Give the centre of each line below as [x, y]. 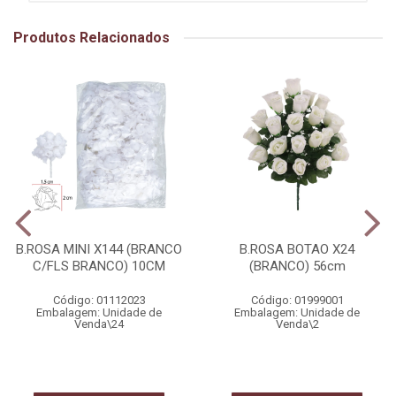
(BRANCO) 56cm [297, 266]
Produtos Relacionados [91, 38]
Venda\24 [99, 324]
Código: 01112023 [99, 300]
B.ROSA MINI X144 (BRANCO [99, 249]
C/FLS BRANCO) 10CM [99, 266]
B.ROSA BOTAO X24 [297, 249]
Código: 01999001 [297, 300]
